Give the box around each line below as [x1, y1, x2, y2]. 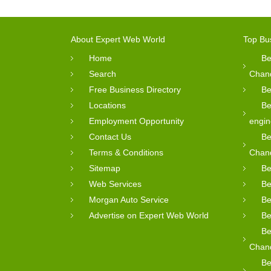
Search [89, 68, 116, 79]
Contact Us [89, 131, 131, 142]
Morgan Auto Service [89, 194, 169, 204]
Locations [89, 100, 126, 110]
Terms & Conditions [89, 147, 163, 157]
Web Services [89, 178, 142, 189]
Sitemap [89, 163, 120, 173]
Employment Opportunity [89, 116, 184, 126]
